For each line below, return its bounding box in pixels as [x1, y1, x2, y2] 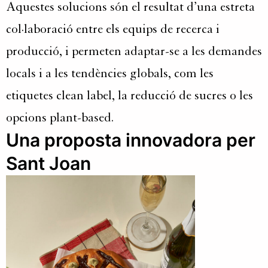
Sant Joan [6, 153, 91, 174]
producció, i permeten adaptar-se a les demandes [6, 44, 262, 59]
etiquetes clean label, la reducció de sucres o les [6, 88, 253, 103]
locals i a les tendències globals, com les [6, 66, 214, 81]
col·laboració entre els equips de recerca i [6, 22, 220, 36]
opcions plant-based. [6, 110, 114, 125]
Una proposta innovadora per [6, 129, 255, 151]
